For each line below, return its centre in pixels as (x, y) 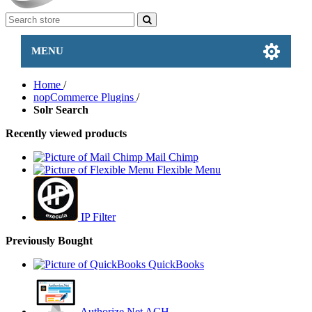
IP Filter (98, 217)
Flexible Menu (189, 170)
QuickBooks (176, 264)
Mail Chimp (172, 157)
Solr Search (61, 110)
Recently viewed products (66, 133)
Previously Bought (49, 241)
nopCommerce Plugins (84, 97)
